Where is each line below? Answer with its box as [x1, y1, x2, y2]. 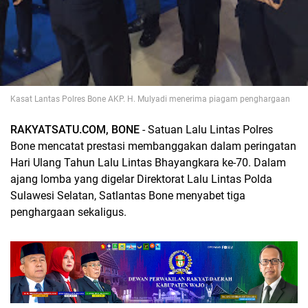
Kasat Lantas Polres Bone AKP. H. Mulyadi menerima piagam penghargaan [10, 94, 290, 104]
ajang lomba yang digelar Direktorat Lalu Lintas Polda [10, 173, 272, 186]
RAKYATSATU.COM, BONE [10, 123, 140, 136]
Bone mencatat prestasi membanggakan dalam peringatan [10, 140, 296, 153]
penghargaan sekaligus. [10, 206, 126, 219]
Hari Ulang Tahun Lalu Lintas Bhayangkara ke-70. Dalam [10, 156, 286, 169]
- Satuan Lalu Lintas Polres [140, 123, 273, 136]
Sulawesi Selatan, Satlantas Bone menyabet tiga [10, 189, 245, 202]
